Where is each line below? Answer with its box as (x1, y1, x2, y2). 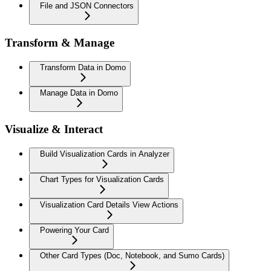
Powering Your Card (40, 226, 109, 235)
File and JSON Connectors (40, 1, 134, 11)
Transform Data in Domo (40, 62, 126, 72)
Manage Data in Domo (40, 88, 118, 97)
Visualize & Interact (5, 123, 103, 136)
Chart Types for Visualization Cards (40, 175, 164, 184)
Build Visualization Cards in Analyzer (40, 149, 169, 158)
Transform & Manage (5, 36, 114, 49)
